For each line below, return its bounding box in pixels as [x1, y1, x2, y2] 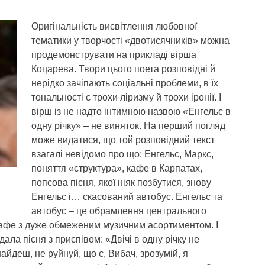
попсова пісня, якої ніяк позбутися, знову [31, 177, 211, 188]
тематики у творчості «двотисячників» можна [31, 35, 230, 46]
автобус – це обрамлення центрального [31, 206, 206, 216]
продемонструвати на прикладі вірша [31, 50, 196, 60]
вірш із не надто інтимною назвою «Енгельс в [31, 106, 231, 117]
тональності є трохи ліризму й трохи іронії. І [31, 92, 221, 102]
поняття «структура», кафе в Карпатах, [31, 163, 202, 173]
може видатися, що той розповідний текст [31, 135, 215, 145]
